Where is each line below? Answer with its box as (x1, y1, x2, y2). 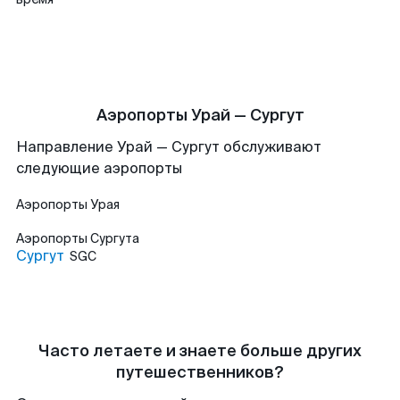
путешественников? (116, 362, 284, 383)
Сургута (90, 230, 139, 246)
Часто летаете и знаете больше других (38, 340, 362, 362)
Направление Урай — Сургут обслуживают (16, 137, 321, 156)
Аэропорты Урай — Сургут (96, 104, 304, 126)
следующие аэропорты (16, 159, 182, 178)
